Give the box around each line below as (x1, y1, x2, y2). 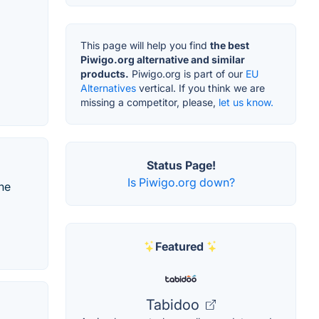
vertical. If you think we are (136, 82, 265, 95)
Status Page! (146, 158, 216, 173)
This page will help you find (80, 39, 210, 52)
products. (80, 68, 129, 80)
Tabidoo (146, 296, 203, 314)
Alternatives (80, 82, 136, 95)
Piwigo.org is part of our (129, 68, 246, 80)
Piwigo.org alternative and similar (80, 53, 245, 66)
